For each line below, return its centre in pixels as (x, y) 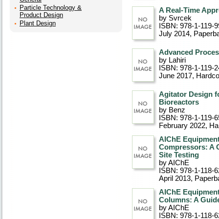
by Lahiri (172, 60)
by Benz (172, 110)
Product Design (41, 15)
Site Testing (179, 155)
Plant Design (38, 23)
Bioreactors (179, 102)
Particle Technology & (51, 8)
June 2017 (175, 76)
